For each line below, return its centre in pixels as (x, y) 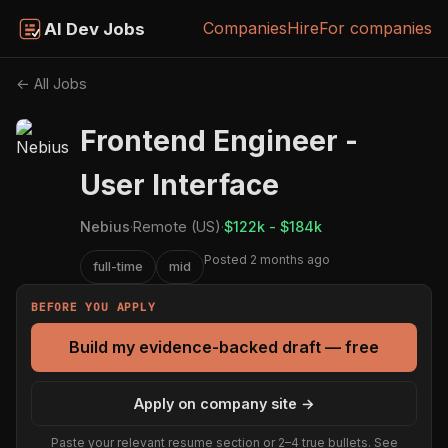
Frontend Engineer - (219, 141)
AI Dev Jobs (94, 28)
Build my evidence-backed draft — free (224, 346)
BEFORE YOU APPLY (93, 306)
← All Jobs (51, 84)
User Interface (179, 185)
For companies (375, 28)
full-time (118, 266)
